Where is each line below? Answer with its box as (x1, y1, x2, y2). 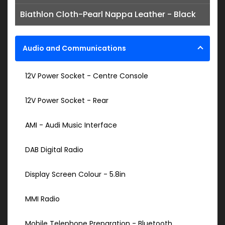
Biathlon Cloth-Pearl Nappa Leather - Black (20, 8, 196, 20)
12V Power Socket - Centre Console (25, 70, 148, 81)
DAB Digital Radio (25, 144, 83, 155)
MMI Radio (25, 193, 60, 204)
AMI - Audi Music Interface (25, 120, 117, 130)
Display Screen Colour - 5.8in (25, 169, 126, 179)
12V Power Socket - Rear (25, 95, 108, 105)
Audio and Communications (23, 43, 126, 53)
